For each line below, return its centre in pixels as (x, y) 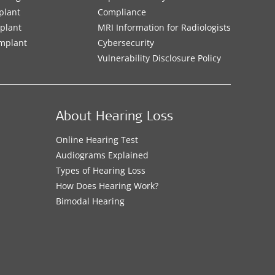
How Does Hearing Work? (107, 186)
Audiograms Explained (102, 155)
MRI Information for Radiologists (164, 27)
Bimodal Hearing (90, 201)
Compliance (122, 12)
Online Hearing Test (97, 140)
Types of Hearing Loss (100, 170)
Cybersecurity (126, 43)
